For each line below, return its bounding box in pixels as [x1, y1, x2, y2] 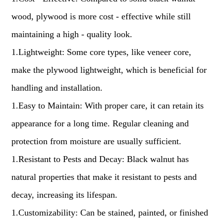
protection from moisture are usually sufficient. [11, 136, 181, 146]
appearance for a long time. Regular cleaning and [11, 118, 189, 128]
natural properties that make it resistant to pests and [11, 172, 197, 182]
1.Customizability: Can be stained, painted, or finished [11, 208, 208, 218]
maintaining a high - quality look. [11, 29, 132, 39]
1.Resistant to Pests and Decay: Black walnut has [11, 154, 189, 164]
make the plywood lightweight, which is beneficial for [11, 65, 207, 75]
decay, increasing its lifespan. [11, 190, 117, 200]
